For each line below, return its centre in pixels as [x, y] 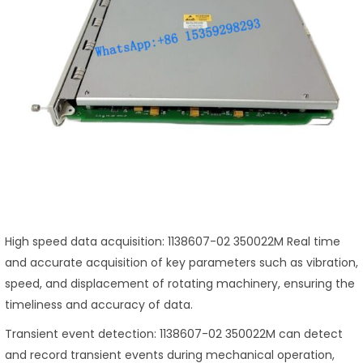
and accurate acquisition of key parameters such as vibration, [181, 263]
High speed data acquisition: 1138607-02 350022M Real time [173, 242]
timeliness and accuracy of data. [99, 305]
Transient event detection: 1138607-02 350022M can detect [174, 334]
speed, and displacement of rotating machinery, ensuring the [180, 284]
